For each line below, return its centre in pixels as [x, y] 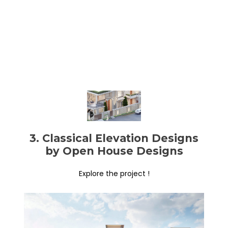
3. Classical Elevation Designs [114, 138]
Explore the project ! [114, 173]
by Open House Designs [114, 151]
